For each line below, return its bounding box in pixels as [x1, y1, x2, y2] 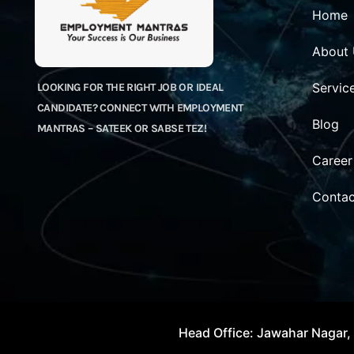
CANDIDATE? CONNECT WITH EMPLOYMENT [37, 101, 243, 115]
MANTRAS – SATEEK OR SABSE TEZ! [37, 122, 206, 136]
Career [312, 153, 352, 169]
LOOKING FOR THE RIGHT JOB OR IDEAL [37, 81, 224, 95]
